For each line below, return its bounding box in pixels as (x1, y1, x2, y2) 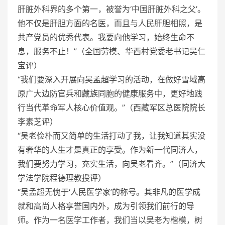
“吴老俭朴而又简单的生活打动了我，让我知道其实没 (18, 130, 205, 141)
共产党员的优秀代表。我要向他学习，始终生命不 (18, 32, 194, 42)
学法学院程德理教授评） (18, 172, 106, 183)
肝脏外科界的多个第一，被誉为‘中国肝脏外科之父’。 (18, 4, 205, 14)
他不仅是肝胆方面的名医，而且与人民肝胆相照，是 (18, 18, 202, 28)
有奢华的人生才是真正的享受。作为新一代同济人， (18, 144, 202, 155)
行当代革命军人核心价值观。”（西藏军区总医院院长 (18, 102, 205, 113)
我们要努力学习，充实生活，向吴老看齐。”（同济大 (18, 158, 205, 169)
